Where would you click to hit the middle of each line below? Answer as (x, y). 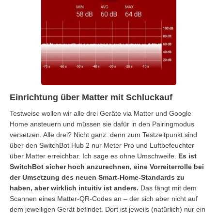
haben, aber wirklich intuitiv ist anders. (74, 188)
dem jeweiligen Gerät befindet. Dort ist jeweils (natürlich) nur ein (108, 209)
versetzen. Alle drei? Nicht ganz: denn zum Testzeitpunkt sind (103, 134)
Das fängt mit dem (168, 188)
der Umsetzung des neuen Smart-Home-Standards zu (97, 177)
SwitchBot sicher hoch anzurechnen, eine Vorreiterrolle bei (107, 166)
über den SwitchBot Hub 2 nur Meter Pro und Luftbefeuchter (102, 145)
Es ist (187, 156)
